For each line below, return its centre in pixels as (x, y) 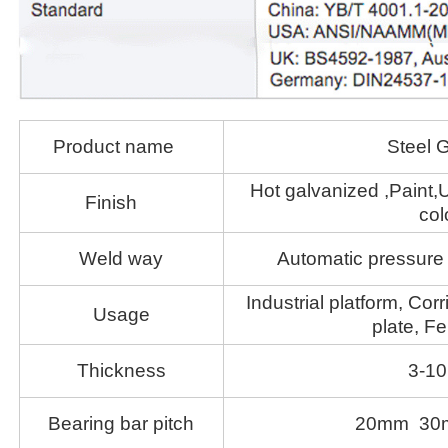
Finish (121, 202)
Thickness (121, 370)
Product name (121, 146)
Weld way (121, 258)
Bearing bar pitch (121, 423)
